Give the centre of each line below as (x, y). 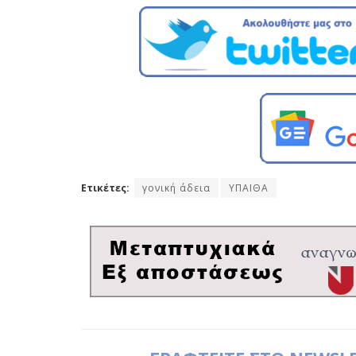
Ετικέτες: (105, 188)
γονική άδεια (176, 188)
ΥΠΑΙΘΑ (249, 188)
